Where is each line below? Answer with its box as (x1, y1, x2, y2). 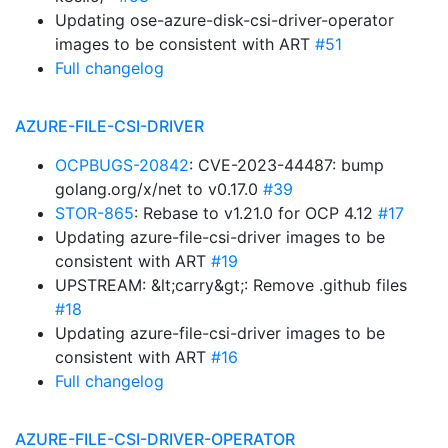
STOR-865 (55, 203, 134, 223)
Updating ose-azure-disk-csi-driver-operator (55, 10, 394, 30)
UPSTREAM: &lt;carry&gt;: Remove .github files (55, 275, 407, 295)
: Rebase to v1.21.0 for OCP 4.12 (134, 203, 378, 223)
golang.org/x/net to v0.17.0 (55, 179, 263, 199)
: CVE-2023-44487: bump (189, 155, 384, 175)
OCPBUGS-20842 (55, 155, 189, 175)
